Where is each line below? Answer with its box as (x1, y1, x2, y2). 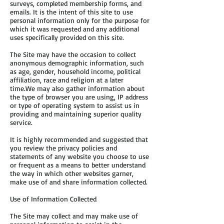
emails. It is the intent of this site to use (10, 7, 133, 16)
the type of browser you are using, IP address (10, 92, 148, 101)
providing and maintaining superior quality (10, 109, 141, 118)
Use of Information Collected (10, 194, 96, 203)
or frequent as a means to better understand (10, 160, 145, 169)
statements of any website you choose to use (10, 152, 149, 160)
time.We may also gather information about (10, 84, 144, 92)
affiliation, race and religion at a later (10, 75, 123, 84)
